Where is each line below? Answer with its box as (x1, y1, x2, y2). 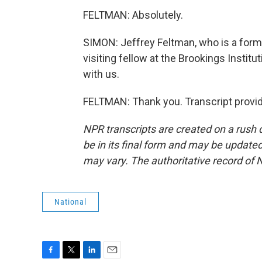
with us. (83, 68, 119, 80)
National (54, 197, 87, 206)
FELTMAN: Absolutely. (83, 9, 183, 21)
